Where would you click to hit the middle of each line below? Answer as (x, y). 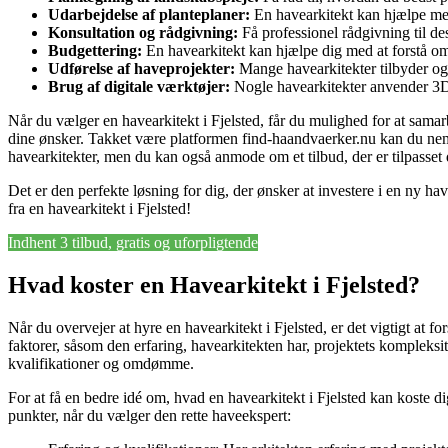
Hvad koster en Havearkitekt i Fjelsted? (214, 284)
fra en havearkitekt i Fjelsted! (99, 208)
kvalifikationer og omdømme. (101, 363)
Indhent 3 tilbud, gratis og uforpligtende (133, 242)
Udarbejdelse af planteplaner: (149, 14)
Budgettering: (95, 50)
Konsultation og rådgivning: (143, 32)
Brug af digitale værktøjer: (139, 86)
